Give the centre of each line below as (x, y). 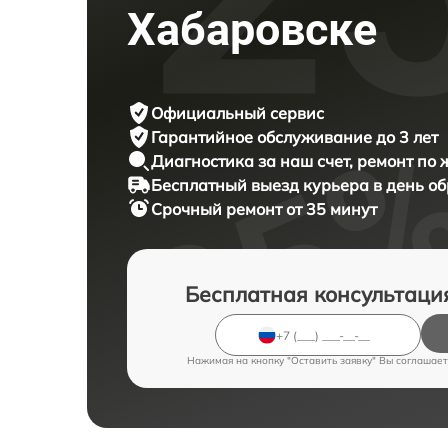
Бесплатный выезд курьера (262, 185)
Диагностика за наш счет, (254, 161)
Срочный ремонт (218, 209)
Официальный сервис (237, 113)
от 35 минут (331, 209)
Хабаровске (252, 29)
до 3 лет (407, 137)
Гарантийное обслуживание (263, 137)
